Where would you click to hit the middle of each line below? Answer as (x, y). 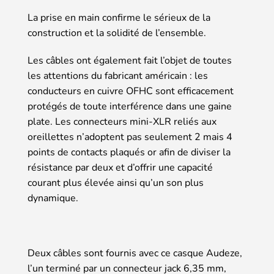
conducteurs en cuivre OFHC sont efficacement (131, 91)
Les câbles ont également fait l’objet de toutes (130, 60)
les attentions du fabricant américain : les (118, 76)
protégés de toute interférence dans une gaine (130, 106)
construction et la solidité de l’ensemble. (117, 33)
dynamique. (53, 198)
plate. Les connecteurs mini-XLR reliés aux (122, 121)
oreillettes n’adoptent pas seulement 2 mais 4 (130, 137)
